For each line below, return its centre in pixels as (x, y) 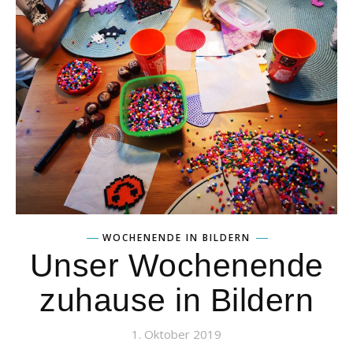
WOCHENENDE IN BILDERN (176, 237)
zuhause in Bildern (176, 300)
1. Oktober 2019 (176, 334)
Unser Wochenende (176, 265)
